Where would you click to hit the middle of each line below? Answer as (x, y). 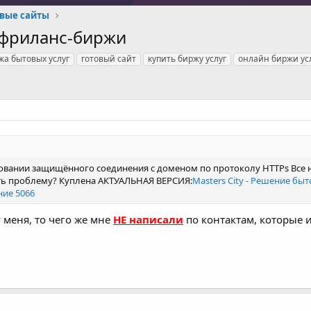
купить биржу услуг (187, 59)
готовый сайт (109, 59)
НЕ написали (148, 219)
